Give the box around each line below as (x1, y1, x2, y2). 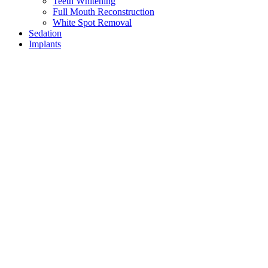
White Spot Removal (53, 17, 132, 28)
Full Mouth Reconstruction (53, 6, 154, 17)
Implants (29, 38, 61, 49)
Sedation (29, 28, 62, 38)
